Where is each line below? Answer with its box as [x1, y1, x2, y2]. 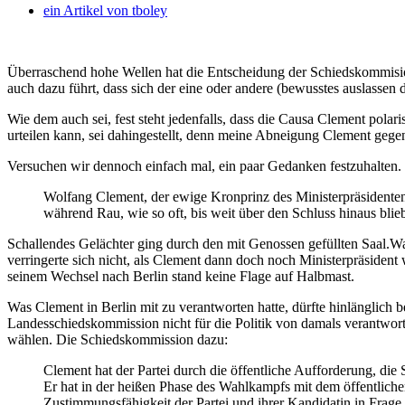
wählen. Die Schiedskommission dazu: [7, 331, 228, 347]
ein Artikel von [43, 2, 128, 18]
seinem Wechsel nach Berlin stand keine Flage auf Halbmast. [7, 268, 354, 284]
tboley [128, 2, 167, 18]
